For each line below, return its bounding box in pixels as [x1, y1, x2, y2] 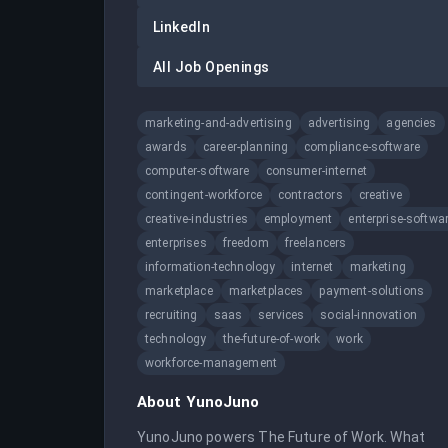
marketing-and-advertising [145, 116, 292, 130]
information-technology [145, 260, 276, 274]
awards [145, 140, 187, 154]
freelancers [284, 236, 347, 250]
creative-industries [145, 212, 248, 226]
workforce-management [145, 356, 278, 370]
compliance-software [304, 140, 421, 154]
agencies [386, 116, 437, 130]
